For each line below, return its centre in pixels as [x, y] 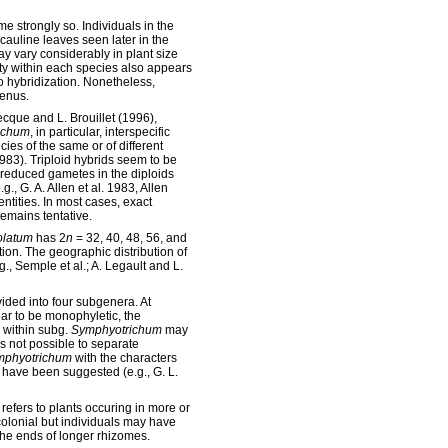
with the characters [126, 358]
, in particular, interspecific [100, 132]
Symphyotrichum [116, 330]
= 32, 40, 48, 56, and [130, 238]
